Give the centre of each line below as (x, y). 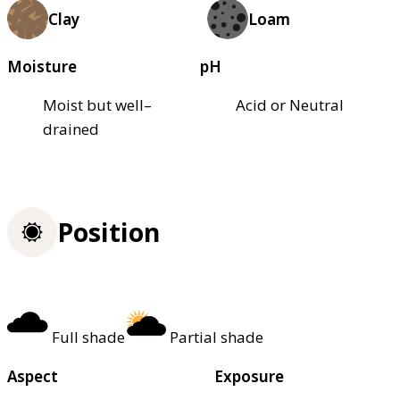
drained (71, 129)
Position (108, 233)
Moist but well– (97, 105)
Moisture (42, 67)
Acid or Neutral (290, 105)
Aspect (33, 376)
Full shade (88, 337)
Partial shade (217, 337)
